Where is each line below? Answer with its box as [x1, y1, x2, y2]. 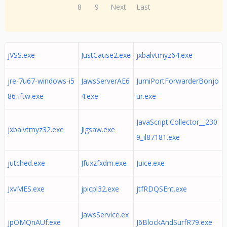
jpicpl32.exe [81, 184, 119, 194]
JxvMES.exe [7, 184, 45, 194]
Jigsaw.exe [81, 125, 115, 134]
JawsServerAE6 [81, 76, 130, 86]
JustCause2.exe [81, 50, 131, 60]
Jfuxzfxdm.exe [81, 158, 127, 168]
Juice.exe [136, 158, 165, 168]
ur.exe [136, 91, 156, 101]
